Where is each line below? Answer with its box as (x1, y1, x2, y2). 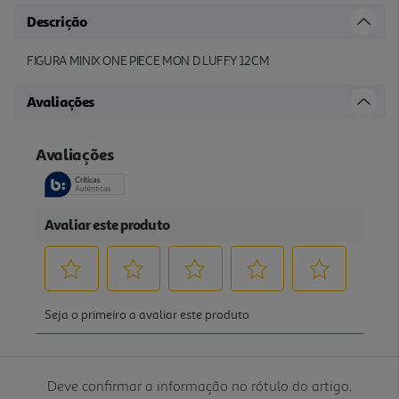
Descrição (27, 12, 87, 30)
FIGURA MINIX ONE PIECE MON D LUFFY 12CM (27, 53, 270, 69)
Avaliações (27, 92, 94, 110)
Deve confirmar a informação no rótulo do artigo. (47, 376, 352, 395)
